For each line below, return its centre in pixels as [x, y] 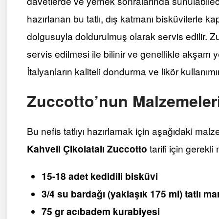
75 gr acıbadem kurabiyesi [101, 211]
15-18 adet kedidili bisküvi [100, 176]
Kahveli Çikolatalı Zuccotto [87, 148]
